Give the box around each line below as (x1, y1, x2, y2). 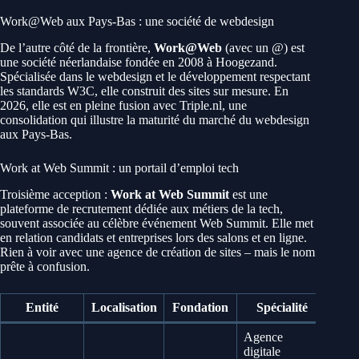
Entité (26, 300, 58, 314)
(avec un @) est (222, 40, 305, 54)
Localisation (91, 300, 157, 314)
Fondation (172, 300, 228, 314)
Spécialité (256, 300, 308, 314)
